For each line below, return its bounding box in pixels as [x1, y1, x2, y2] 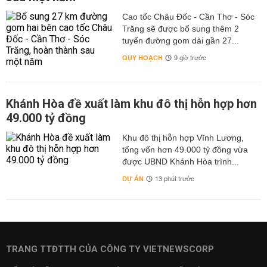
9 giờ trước [173, 52, 206, 64]
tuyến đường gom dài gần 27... [122, 36, 239, 45]
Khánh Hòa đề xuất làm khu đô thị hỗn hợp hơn [6, 97, 257, 111]
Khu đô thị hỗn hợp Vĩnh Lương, [122, 133, 244, 142]
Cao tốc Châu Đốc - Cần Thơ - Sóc [122, 12, 254, 21]
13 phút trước [154, 173, 194, 185]
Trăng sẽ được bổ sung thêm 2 [122, 24, 239, 33]
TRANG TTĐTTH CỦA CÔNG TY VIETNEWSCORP [6, 244, 214, 254]
